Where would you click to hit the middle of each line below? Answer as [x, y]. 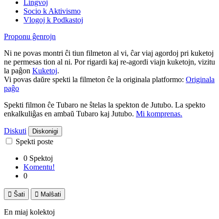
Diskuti [15, 131]
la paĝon [18, 70]
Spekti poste [34, 141]
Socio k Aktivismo [52, 11]
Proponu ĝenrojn [30, 36]
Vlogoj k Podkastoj [53, 20]
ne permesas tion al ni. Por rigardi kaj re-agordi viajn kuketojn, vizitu [109, 62]
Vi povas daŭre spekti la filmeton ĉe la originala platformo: [95, 79]
